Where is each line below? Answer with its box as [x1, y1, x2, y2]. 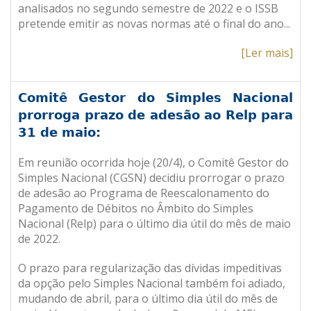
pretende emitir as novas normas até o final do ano [18, 16, 284, 31]
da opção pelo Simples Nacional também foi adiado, [18, 276, 285, 291]
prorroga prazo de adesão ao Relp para [18, 108, 293, 122]
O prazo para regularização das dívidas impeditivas [18, 260, 282, 276]
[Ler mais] [241, 45, 293, 60]
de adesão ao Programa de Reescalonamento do [18, 185, 269, 201]
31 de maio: [18, 125, 101, 140]
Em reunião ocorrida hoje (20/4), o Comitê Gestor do [18, 155, 289, 170]
